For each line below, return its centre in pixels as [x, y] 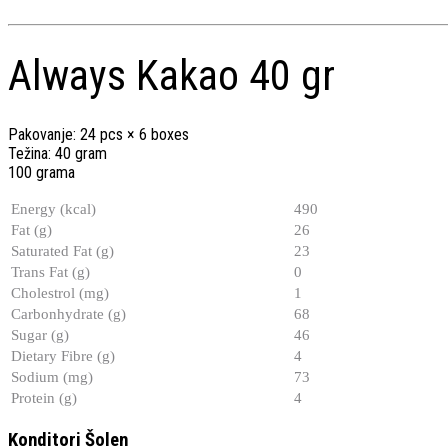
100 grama [41, 172]
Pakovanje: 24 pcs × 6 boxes [98, 134]
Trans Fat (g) [50, 271]
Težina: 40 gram [57, 153]
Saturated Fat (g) [62, 250]
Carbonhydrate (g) [68, 313]
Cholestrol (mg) [60, 292]
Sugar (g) [40, 334]
